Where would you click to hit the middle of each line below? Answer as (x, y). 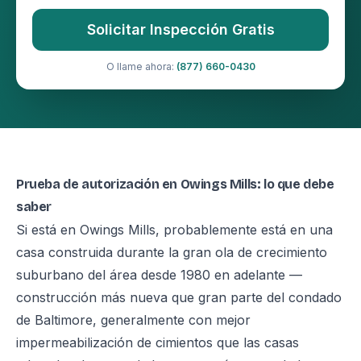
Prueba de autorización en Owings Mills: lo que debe (175, 185)
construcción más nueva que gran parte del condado (179, 298)
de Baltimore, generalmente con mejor (133, 320)
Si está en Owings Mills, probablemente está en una (174, 230)
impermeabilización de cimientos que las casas (158, 343)
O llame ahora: (141, 67)
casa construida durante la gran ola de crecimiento (172, 253)
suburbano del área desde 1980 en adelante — (159, 275)
